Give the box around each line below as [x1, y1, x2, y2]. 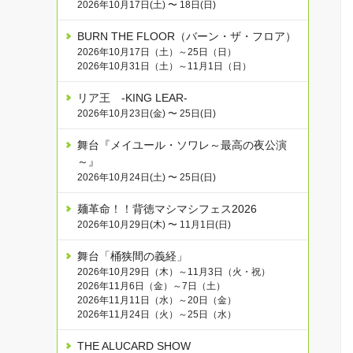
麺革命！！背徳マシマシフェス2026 [77, 203, 257, 216]
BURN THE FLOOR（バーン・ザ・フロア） [77, 30, 296, 43]
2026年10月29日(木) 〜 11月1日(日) [77, 219, 231, 231]
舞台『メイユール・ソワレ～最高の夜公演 [77, 139, 287, 152]
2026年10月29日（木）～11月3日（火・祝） [77, 266, 270, 278]
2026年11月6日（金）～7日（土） [77, 281, 225, 292]
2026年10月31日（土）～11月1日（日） [77, 61, 251, 72]
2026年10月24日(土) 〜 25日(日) [77, 172, 216, 184]
